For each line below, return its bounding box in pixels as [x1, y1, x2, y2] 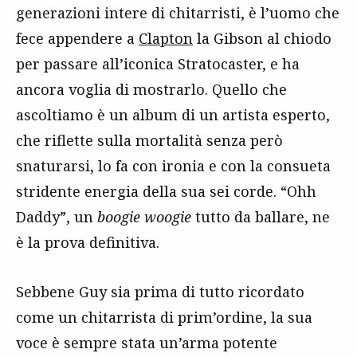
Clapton [139, 29, 193, 48]
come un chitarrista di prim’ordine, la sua [16, 308, 312, 327]
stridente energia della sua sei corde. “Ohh [16, 182, 316, 201]
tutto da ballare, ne [191, 207, 330, 226]
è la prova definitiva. [16, 233, 159, 252]
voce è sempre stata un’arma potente [16, 333, 277, 352]
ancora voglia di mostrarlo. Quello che [16, 80, 287, 99]
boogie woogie [97, 207, 191, 226]
